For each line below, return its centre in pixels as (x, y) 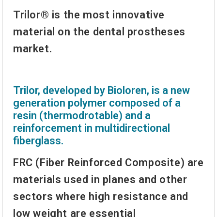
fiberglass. (38, 141)
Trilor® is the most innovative (89, 15)
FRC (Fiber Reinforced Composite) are (108, 162)
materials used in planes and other (100, 179)
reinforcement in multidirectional (92, 128)
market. (33, 49)
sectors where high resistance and (101, 196)
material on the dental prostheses (99, 32)
